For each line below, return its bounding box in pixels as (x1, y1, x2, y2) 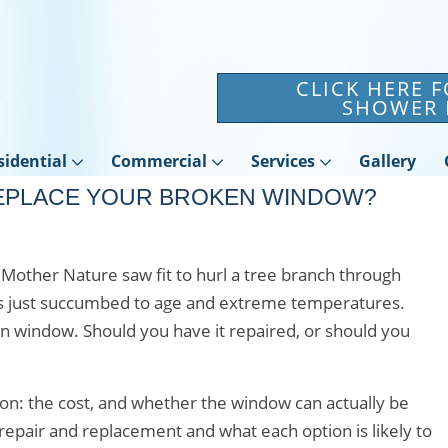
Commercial (110, 150, 207, 173)
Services (250, 150, 315, 173)
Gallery (358, 150, 416, 173)
